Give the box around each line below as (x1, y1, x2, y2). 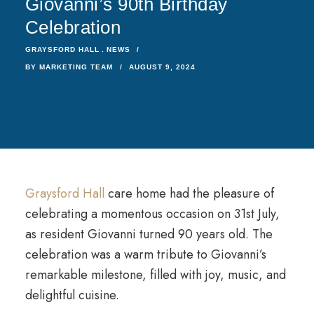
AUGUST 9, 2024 (128, 63, 196, 71)
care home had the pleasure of (104, 184, 274, 203)
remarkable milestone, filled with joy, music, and (25, 266, 286, 284)
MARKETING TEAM (39, 63, 113, 71)
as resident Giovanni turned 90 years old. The (25, 225, 273, 243)
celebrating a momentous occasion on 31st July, (25, 205, 280, 223)
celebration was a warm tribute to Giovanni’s (25, 245, 266, 264)
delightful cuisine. (25, 286, 119, 304)
